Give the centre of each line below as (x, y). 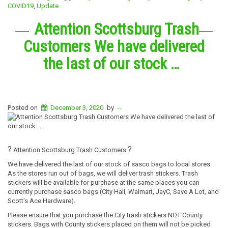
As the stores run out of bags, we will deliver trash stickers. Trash (103, 173)
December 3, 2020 (77, 107)
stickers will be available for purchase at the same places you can (104, 182)
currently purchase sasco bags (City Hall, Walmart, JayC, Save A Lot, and (113, 191)
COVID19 (21, 6)
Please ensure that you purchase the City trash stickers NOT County (105, 215)
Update (48, 6)
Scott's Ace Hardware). (41, 201)
